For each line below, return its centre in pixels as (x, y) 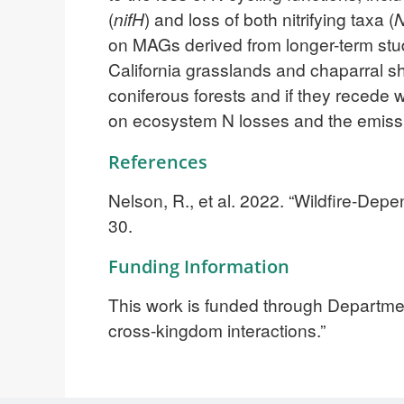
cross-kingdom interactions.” (217, 330)
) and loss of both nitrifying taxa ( (269, 18)
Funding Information (199, 267)
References (158, 161)
